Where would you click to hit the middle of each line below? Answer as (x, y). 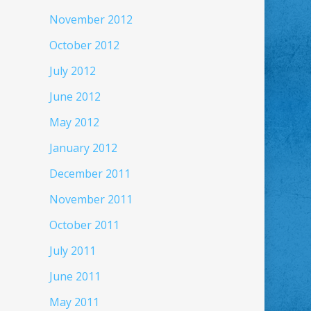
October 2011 (84, 225)
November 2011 (91, 199)
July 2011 (72, 251)
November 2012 (91, 19)
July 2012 (72, 71)
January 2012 (83, 148)
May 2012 (74, 122)
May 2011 (74, 302)
